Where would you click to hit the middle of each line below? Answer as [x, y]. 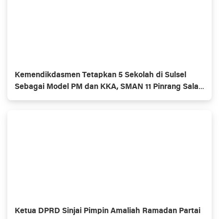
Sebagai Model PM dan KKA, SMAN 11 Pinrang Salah [109, 87]
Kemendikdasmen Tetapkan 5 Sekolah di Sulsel [100, 75]
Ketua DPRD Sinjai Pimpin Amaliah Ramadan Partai [108, 211]
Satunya [29, 99]
